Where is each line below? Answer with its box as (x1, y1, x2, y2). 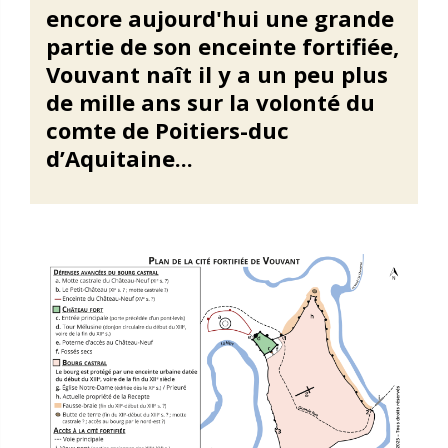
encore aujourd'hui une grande (45, 3, 394, 33)
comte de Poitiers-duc (45, 115, 289, 145)
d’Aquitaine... (45, 143, 193, 173)
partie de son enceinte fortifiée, (45, 31, 399, 61)
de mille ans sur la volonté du (45, 87, 375, 117)
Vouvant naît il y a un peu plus (45, 59, 388, 89)
